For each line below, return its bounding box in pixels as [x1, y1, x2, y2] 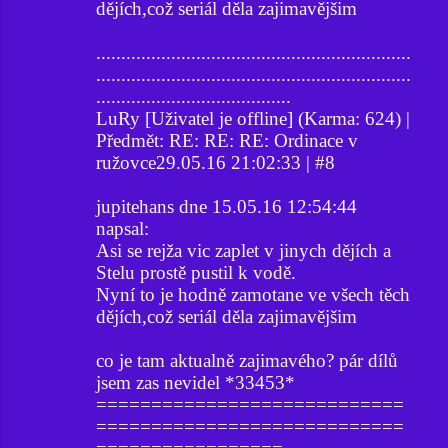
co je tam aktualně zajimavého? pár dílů [96, 349, 398, 371]
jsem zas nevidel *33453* [96, 371, 295, 393]
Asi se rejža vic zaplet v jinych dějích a [96, 239, 391, 261]
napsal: [96, 217, 149, 239]
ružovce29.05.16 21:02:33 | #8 [96, 151, 335, 173]
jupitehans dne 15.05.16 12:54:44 [96, 195, 357, 217]
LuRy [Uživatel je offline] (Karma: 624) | [96, 107, 410, 129]
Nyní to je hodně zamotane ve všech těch [96, 283, 410, 305]
